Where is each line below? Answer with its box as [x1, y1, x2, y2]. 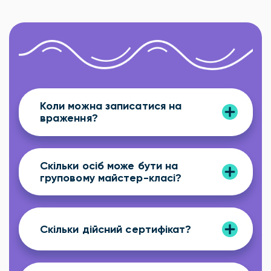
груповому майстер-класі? [39, 171, 182, 185]
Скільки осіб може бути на [39, 159, 178, 173]
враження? [39, 111, 98, 125]
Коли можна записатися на [39, 99, 182, 113]
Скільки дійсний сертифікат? [39, 222, 192, 236]
